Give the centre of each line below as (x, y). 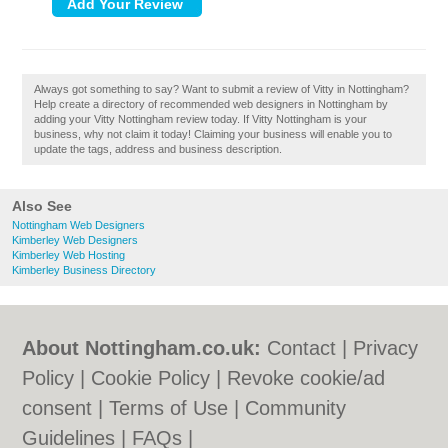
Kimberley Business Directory (84, 270)
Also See (42, 206)
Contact (302, 348)
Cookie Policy (151, 378)
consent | (66, 408)
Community (296, 408)
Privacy (386, 348)
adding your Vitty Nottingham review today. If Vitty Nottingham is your (201, 119)
